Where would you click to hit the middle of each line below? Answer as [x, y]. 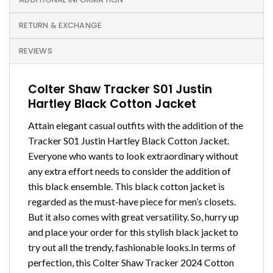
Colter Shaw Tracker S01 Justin [120, 90]
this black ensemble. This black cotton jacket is [126, 186]
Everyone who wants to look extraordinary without [133, 155]
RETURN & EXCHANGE [60, 26]
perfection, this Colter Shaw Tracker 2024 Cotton [131, 262]
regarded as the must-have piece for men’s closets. [132, 201]
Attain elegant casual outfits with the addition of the [136, 125]
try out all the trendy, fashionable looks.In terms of [132, 247]
